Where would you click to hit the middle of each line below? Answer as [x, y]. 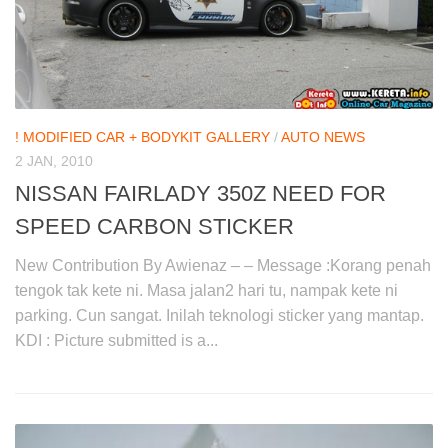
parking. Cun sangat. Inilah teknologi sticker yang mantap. [219, 316]
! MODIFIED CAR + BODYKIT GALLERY [142, 137]
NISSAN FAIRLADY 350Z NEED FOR [200, 194]
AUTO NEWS [323, 137]
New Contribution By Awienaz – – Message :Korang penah [223, 266]
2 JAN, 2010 [54, 161]
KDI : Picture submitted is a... [116, 341]
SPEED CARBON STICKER [154, 227]
